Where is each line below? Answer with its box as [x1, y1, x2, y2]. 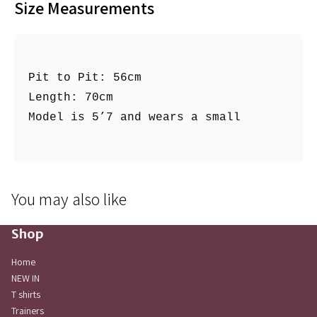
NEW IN [11, 272, 40, 284]
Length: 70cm [28, 91, 113, 104]
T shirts [11, 288, 40, 301]
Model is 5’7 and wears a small [28, 111, 248, 124]
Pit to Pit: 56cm [28, 71, 142, 84]
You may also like [11, 188, 127, 210]
